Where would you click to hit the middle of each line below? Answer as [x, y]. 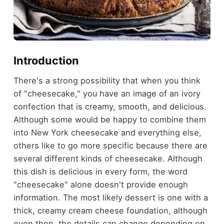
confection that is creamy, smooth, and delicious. [110, 106]
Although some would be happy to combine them [109, 119]
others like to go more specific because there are [110, 145]
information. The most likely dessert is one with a [110, 197]
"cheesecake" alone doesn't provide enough [100, 184]
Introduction [46, 60]
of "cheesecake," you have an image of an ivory [107, 93]
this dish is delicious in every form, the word [100, 171]
